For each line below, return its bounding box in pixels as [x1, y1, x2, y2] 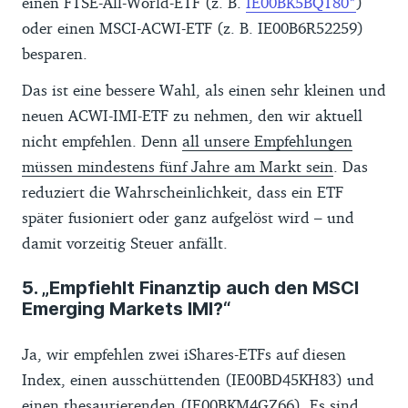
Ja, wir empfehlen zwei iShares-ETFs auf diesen [22, 343, 346, 363]
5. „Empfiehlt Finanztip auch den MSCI [22, 276, 359, 299]
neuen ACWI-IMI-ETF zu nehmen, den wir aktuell [22, 105, 362, 125]
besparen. [22, 43, 87, 63]
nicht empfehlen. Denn [22, 130, 182, 150]
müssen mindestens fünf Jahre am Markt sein [22, 156, 333, 176]
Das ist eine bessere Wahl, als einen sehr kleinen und [22, 79, 386, 99]
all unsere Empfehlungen [182, 130, 352, 150]
